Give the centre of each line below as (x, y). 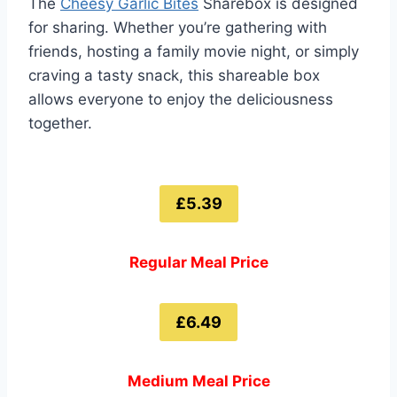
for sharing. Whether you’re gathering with (178, 27)
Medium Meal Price (198, 381)
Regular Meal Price (198, 263)
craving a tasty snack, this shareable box (174, 75)
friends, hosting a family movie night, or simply (194, 51)
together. (60, 123)
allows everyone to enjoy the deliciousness (181, 99)
